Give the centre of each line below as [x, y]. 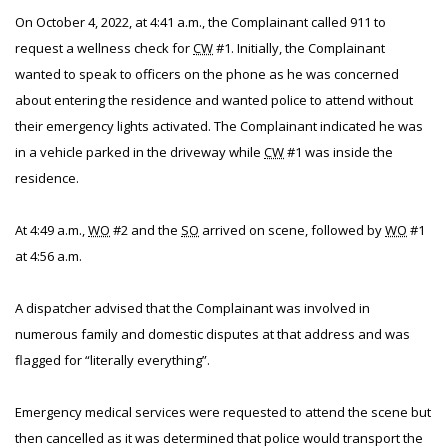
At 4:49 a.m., [51, 230]
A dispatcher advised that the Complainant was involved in [192, 308]
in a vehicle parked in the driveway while [139, 152]
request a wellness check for [104, 48]
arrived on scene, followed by [292, 230]
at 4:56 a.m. [48, 256]
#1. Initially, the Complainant [299, 48]
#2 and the [145, 230]
